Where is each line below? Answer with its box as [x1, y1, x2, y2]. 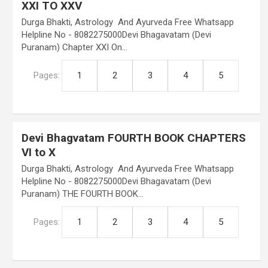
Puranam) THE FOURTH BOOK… [21, 188, 144, 199]
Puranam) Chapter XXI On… [21, 42, 127, 53]
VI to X [21, 145, 56, 159]
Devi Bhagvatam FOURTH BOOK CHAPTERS [21, 131, 246, 145]
